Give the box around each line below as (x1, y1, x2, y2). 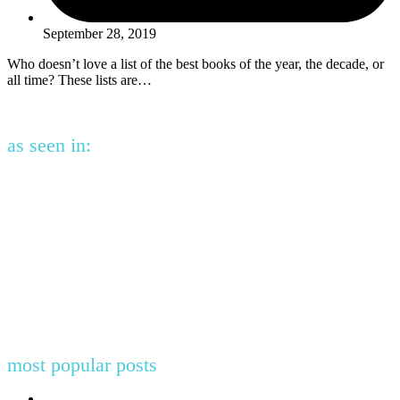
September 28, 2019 (43, 25, 156, 41)
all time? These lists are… (7, 71, 152, 87)
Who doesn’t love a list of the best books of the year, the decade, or (7, 55, 384, 71)
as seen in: (7, 133, 91, 156)
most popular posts (7, 353, 157, 376)
